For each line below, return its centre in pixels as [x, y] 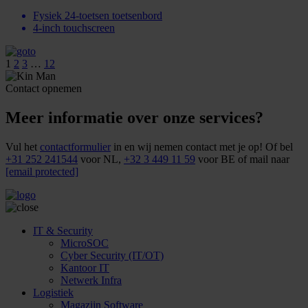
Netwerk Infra [91, 280]
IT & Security [63, 230]
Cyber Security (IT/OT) [112, 255]
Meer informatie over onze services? [134, 117]
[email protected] [42, 171]
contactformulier [75, 146]
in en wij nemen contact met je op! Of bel [202, 146]
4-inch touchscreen [74, 27]
